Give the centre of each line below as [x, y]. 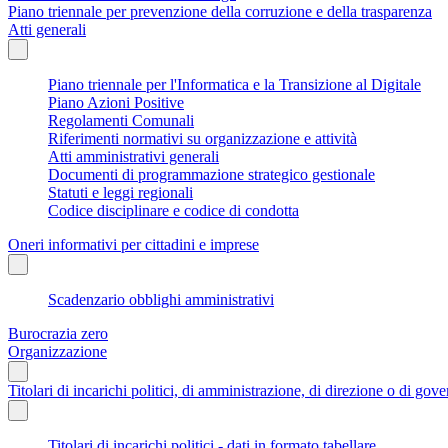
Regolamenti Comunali [121, 120]
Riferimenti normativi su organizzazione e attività [202, 138]
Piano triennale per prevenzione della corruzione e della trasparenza [220, 11]
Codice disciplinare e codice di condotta [173, 210]
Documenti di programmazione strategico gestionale [211, 174]
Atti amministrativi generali [133, 156]
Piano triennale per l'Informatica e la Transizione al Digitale [234, 84]
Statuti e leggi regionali [120, 192]
